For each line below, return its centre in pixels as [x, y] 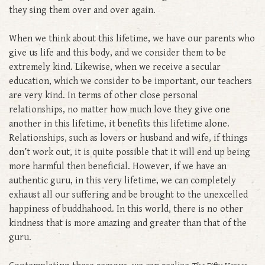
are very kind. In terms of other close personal [104, 95]
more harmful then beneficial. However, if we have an [118, 166]
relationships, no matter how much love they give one [119, 109]
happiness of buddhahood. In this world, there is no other [126, 209]
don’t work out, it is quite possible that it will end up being [130, 152]
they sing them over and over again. [83, 10]
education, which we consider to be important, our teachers [130, 81]
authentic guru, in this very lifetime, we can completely [122, 180]
